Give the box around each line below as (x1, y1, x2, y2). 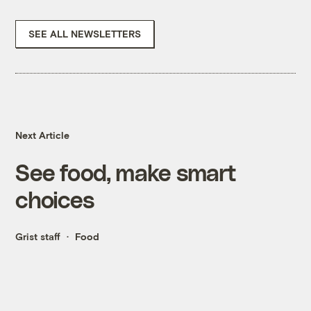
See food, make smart (15, 158, 237, 186)
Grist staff (15, 230, 61, 243)
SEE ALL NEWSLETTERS (28, 28, 142, 40)
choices (15, 185, 94, 213)
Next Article (15, 129, 70, 142)
